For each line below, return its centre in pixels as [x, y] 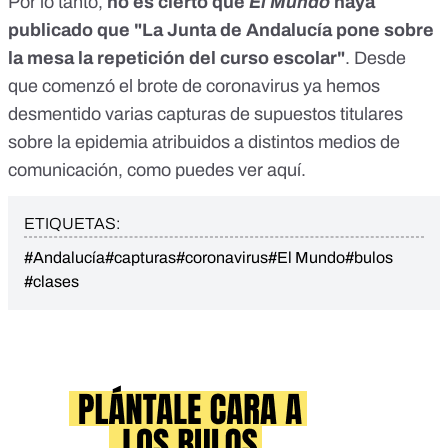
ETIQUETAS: [72, 224]
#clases [51, 282]
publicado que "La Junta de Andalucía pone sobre [221, 30]
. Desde [375, 58]
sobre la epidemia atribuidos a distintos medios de [204, 142]
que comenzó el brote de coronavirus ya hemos [194, 86]
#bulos [369, 258]
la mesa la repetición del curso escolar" [176, 58]
